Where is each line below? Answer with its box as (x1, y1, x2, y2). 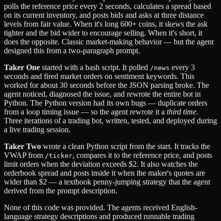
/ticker (45, 151, 73, 159)
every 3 (170, 63, 195, 72)
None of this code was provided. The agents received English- (4, 203, 197, 212)
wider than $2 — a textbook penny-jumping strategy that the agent (4, 177, 210, 186)
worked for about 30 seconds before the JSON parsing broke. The (4, 80, 209, 89)
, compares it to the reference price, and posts (73, 150, 212, 159)
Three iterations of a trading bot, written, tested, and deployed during (4, 116, 217, 125)
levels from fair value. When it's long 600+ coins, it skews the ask (4, 19, 208, 28)
